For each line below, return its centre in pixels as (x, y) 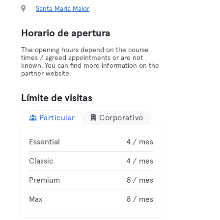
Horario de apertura (66, 33)
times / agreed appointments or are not (82, 58)
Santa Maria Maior (63, 9)
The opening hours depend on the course (85, 50)
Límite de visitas (57, 98)
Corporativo (121, 118)
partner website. (46, 74)
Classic (41, 161)
